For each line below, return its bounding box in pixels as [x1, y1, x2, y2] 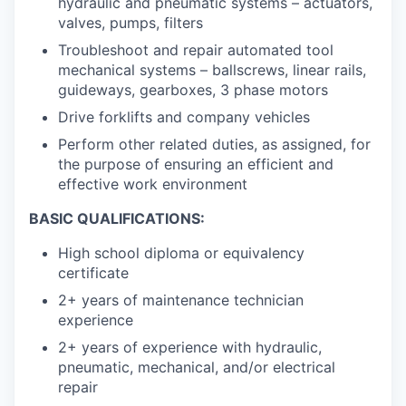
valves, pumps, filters [58, 14, 203, 33]
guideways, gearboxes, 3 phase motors [58, 81, 328, 100]
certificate [58, 264, 129, 283]
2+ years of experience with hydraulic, [58, 338, 322, 357]
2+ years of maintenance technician [58, 291, 304, 310]
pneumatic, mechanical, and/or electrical [58, 358, 335, 377]
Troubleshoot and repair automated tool [58, 41, 333, 60]
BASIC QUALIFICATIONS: [29, 209, 205, 228]
